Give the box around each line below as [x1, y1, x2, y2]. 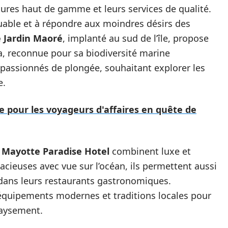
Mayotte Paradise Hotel [2, 145, 109, 157]
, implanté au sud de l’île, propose [63, 32, 209, 44]
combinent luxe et [109, 145, 191, 157]
